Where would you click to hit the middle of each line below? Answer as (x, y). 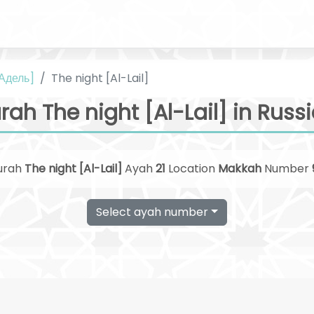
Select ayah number (152, 212)
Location (191, 169)
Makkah (239, 169)
